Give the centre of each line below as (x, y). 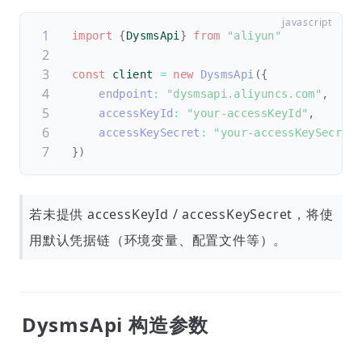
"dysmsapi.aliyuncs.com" (244, 94)
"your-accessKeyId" (247, 113)
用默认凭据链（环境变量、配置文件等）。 (158, 240)
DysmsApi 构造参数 (115, 324)
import (93, 36)
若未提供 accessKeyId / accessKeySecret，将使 (181, 214)
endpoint (126, 94)
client (133, 74)
